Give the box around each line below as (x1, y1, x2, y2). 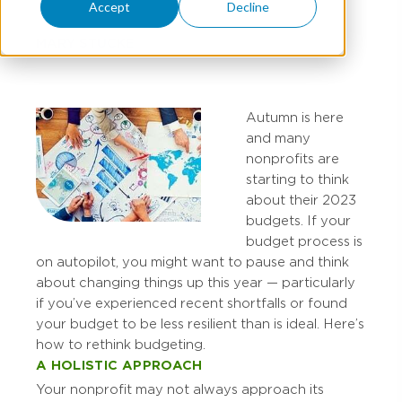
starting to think (246, 172, 349, 187)
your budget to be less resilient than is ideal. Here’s (36, 317, 364, 331)
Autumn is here (246, 110, 344, 125)
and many (246, 131, 310, 145)
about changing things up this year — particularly (36, 275, 355, 290)
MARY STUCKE (36, 36, 134, 50)
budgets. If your (246, 214, 351, 228)
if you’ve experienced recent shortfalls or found (36, 296, 347, 310)
